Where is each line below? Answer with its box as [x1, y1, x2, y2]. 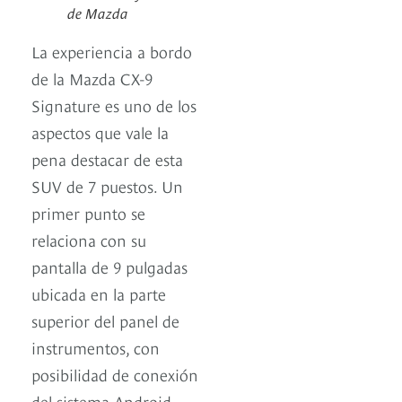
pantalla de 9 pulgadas [31, 254, 188, 277]
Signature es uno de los [31, 92, 197, 116]
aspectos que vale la [31, 119, 169, 143]
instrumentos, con [31, 335, 160, 358]
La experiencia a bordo [31, 39, 192, 62]
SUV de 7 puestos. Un [31, 173, 183, 197]
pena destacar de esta [31, 146, 183, 170]
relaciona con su [31, 227, 146, 250]
